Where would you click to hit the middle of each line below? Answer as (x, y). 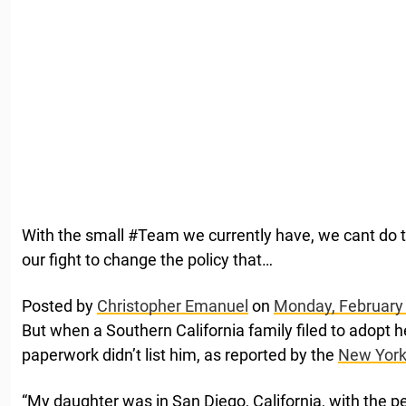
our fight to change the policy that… (147, 259)
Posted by (59, 305)
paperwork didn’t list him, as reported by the (180, 354)
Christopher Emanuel (173, 305)
